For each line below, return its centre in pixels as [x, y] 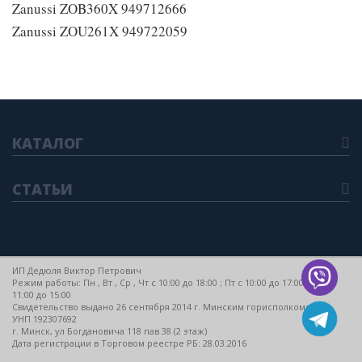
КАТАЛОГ [48, 143]
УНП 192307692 [44, 318]
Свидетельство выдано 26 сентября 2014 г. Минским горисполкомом [165, 306]
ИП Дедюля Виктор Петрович [77, 270]
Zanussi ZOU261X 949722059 [100, 31]
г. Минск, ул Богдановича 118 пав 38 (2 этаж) [109, 330]
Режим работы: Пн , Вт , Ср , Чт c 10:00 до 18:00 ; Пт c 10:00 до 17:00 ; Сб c [171, 282]
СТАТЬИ [42, 189]
